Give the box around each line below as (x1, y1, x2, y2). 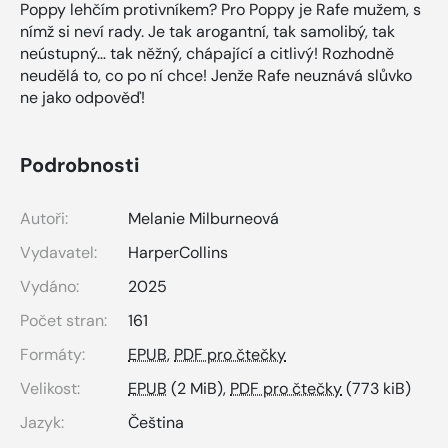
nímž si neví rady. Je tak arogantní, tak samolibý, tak (20, 21, 395, 43)
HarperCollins (128, 242, 228, 264)
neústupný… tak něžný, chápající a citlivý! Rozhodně (20, 43, 394, 65)
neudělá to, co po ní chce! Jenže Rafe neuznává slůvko (20, 65, 412, 87)
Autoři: (20, 208, 68, 230)
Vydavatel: (20, 242, 97, 264)
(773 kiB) (342, 378, 411, 400)
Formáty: (20, 344, 85, 366)
